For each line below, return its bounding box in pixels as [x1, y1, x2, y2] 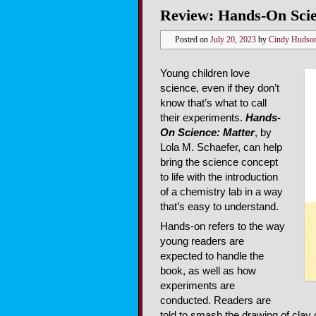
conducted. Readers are [160, 294, 271, 306]
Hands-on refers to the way [160, 220, 285, 232]
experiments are [160, 279, 235, 291]
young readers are [160, 235, 244, 247]
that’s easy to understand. [160, 200, 279, 212]
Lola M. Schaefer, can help [160, 141, 282, 153]
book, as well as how [160, 265, 256, 276]
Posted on [175, 35, 210, 44]
